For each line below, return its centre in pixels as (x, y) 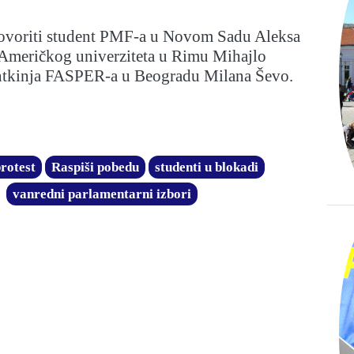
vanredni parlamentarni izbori (102, 194)
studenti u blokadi (207, 167)
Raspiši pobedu (95, 167)
